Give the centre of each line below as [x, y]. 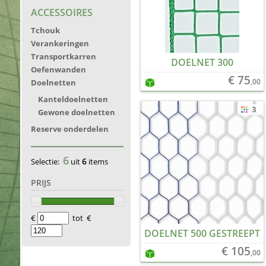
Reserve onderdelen [70, 129]
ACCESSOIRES [62, 12]
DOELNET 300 [202, 62]
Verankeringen [60, 43]
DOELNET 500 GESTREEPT [202, 233]
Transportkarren [64, 56]
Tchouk [45, 30]
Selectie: [47, 161]
